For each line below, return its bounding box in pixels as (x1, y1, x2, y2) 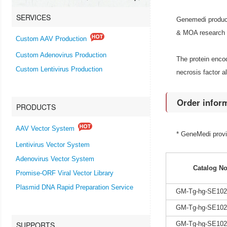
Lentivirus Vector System (16, 141, 90, 148)
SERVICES (16, 12, 51, 22)
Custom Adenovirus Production (16, 51, 106, 59)
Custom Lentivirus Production (16, 65, 102, 73)
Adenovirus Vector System (16, 155, 94, 163)
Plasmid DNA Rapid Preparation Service (16, 183, 133, 191)
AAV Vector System (16, 125, 74, 133)
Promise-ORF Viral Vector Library (16, 169, 113, 177)
